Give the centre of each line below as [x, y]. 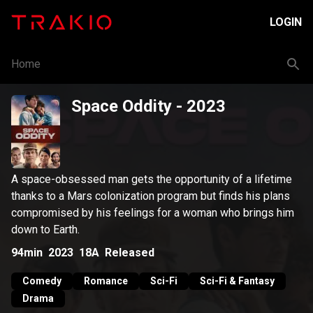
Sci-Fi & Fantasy [237, 281]
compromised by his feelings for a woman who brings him [153, 213]
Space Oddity [122, 106]
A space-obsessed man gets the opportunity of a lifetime [152, 179]
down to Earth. [45, 230]
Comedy [42, 281]
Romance [106, 281]
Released [130, 252]
